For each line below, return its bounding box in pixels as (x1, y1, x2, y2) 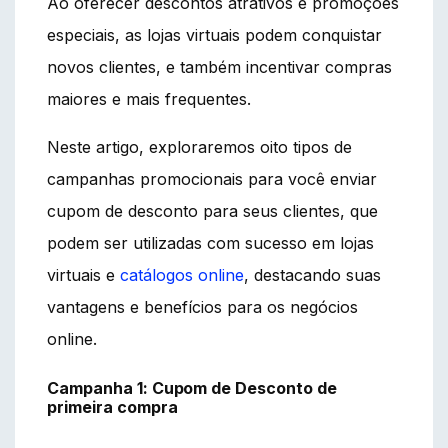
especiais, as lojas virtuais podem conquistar (47, 24, 382, 45)
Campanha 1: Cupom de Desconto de (47, 377, 337, 398)
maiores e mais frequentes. (47, 88, 251, 109)
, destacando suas (244, 264, 381, 285)
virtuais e (47, 264, 120, 285)
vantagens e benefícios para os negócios (47, 296, 358, 317)
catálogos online (120, 264, 244, 285)
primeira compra (47, 396, 178, 417)
